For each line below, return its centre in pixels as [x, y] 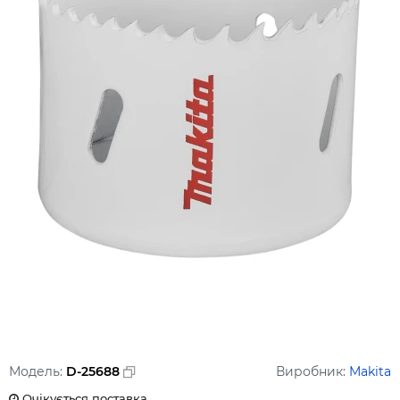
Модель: [37, 371]
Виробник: [312, 371]
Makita [370, 371]
